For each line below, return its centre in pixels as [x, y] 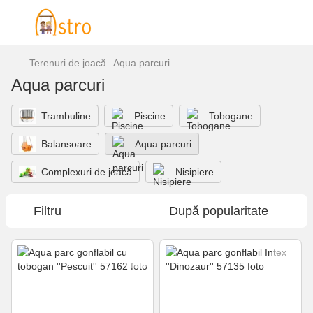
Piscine [150, 116]
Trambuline [66, 116]
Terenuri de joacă [68, 63]
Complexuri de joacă [87, 172]
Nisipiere [195, 172]
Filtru [48, 211]
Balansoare [66, 144]
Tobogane [231, 116]
